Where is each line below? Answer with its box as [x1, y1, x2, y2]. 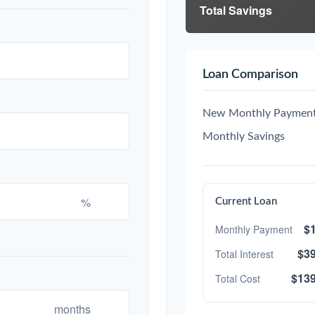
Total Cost [215, 271, 260, 285]
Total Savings [200, 1, 272, 18]
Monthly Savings [202, 131, 285, 143]
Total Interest [215, 246, 274, 261]
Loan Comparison [202, 68, 298, 81]
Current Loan [215, 196, 277, 207]
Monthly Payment [215, 221, 292, 236]
